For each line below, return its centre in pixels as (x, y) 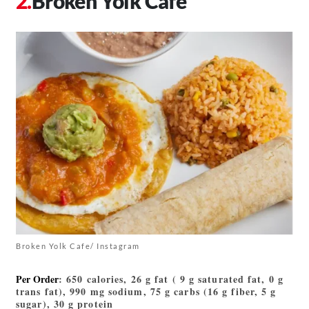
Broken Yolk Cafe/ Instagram (78, 246)
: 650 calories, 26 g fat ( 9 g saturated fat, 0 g (171, 279)
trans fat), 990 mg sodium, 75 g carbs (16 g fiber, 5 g (146, 292)
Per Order (37, 279)
